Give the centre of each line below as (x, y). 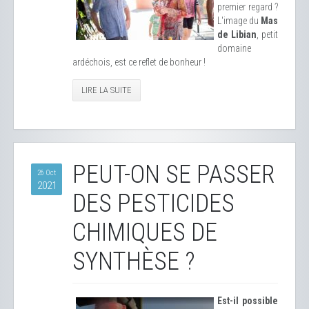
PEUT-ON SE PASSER (173, 175)
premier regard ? (248, 7)
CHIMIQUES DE (145, 232)
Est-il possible (248, 301)
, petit (267, 34)
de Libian (237, 34)
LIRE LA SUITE (107, 90)
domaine (234, 48)
